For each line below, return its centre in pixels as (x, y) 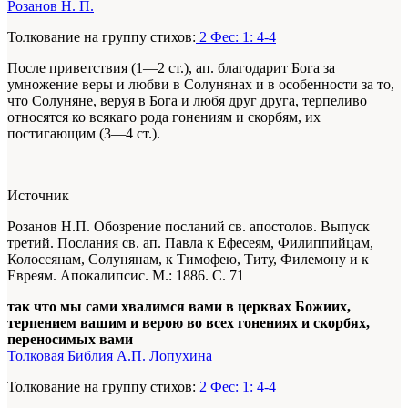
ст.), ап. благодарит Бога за (250, 68)
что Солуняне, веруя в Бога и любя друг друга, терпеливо (187, 101)
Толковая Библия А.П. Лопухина (110, 356)
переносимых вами (70, 340)
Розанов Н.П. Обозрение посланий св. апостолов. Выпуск (189, 227)
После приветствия (69, 68)
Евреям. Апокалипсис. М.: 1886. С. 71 (126, 276)
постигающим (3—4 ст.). (86, 134)
